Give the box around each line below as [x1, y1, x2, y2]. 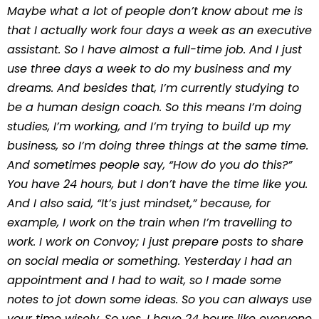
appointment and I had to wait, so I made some [7, 272, 281, 288]
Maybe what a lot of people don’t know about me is [7, 3, 303, 19]
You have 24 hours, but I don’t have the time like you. [7, 176, 308, 192]
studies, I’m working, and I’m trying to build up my [7, 118, 291, 135]
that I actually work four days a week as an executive [7, 22, 312, 38]
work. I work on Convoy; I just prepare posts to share [7, 234, 303, 250]
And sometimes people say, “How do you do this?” [7, 157, 292, 173]
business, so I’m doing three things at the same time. [7, 137, 308, 154]
